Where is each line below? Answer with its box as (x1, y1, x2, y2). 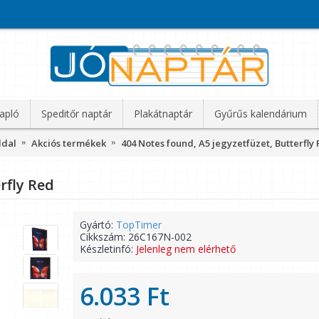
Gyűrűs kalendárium (214, 107, 307, 120)
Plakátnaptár (134, 107, 192, 120)
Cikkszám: (80, 230, 128, 244)
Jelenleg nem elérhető (136, 242, 236, 256)
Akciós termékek (31, 136, 106, 150)
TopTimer (116, 218, 162, 231)
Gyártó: (80, 218, 116, 231)
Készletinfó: (80, 242, 136, 256)
